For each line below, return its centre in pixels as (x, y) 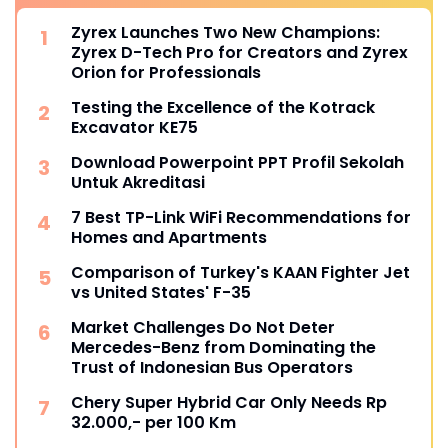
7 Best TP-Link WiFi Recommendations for (241, 218)
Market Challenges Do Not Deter (203, 328)
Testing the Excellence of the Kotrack (223, 108)
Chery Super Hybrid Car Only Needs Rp (229, 403)
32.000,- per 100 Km (153, 423)
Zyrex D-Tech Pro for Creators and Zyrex (239, 53)
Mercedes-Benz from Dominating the (223, 348)
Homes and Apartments (169, 238)
